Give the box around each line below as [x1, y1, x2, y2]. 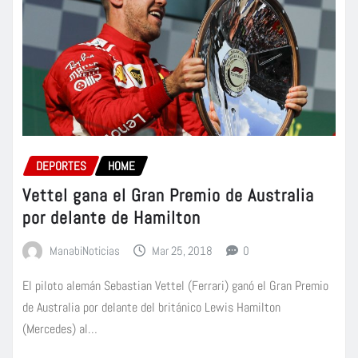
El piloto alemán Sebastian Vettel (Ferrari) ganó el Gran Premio [22, 276, 328, 294]
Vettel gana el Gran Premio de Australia [22, 183, 314, 206]
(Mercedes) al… [22, 320, 97, 337]
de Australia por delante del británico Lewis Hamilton [22, 298, 280, 316]
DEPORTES [36, 158, 86, 174]
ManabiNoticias [49, 242, 120, 258]
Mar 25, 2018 [152, 242, 213, 258]
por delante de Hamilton [22, 205, 201, 229]
